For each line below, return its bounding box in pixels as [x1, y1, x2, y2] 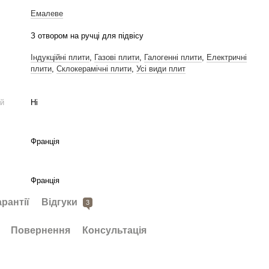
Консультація [82, 225, 147, 235]
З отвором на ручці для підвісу [31, 31, 144, 40]
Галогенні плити [144, 53, 202, 62]
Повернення [11, 225, 71, 235]
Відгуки [41, 197, 80, 207]
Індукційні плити [31, 53, 90, 62]
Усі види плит [136, 64, 186, 73]
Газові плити [94, 53, 140, 62]
